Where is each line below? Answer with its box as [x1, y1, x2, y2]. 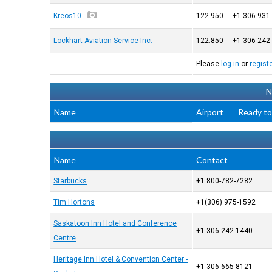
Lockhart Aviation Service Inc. [53, 36, 153, 45]
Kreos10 [53, 12, 82, 20]
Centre [53, 234, 76, 242]
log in [221, 59, 240, 68]
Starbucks [53, 177, 87, 185]
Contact [196, 155, 228, 165]
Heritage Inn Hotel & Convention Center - [53, 255, 188, 263]
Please [196, 59, 222, 68]
